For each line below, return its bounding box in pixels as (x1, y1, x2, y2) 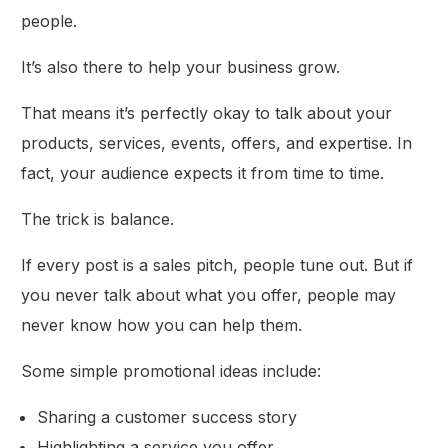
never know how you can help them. (21, 314, 303, 335)
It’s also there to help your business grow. (21, 56, 341, 77)
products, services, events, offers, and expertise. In (21, 132, 413, 153)
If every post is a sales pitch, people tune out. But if (21, 254, 414, 275)
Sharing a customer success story (37, 406, 298, 427)
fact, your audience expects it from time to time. (21, 162, 385, 183)
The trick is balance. (21, 208, 175, 229)
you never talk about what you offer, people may (21, 284, 397, 305)
